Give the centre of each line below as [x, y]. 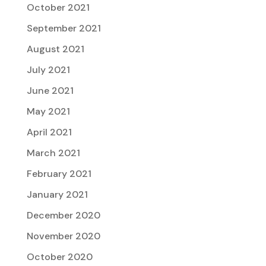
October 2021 [58, 8]
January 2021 [57, 195]
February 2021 [59, 174]
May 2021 [48, 112]
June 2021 [50, 91]
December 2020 [63, 216]
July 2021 [48, 70]
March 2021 [53, 153]
